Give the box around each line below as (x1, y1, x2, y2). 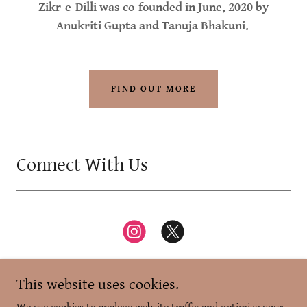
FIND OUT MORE (110, 83, 197, 95)
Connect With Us (16, 153, 148, 176)
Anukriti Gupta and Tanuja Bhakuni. (56, 18, 251, 33)
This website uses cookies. (16, 276, 179, 293)
